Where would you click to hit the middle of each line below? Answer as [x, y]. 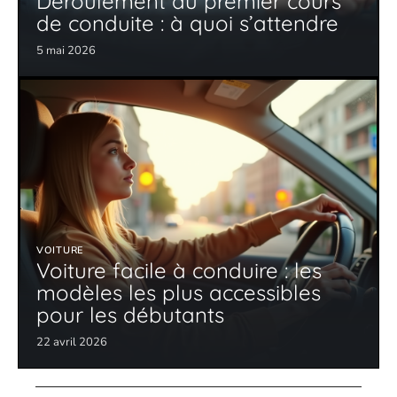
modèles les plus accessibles [179, 292]
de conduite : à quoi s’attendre [187, 23]
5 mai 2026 [66, 51]
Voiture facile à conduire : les [179, 270]
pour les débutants [130, 314]
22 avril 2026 [72, 342]
